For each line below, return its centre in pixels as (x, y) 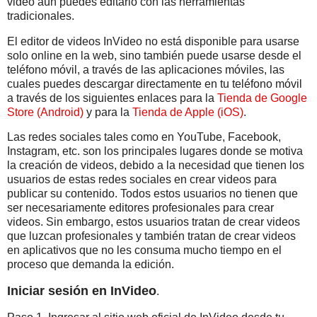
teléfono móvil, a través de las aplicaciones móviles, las (146, 69)
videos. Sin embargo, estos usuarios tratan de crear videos (154, 222)
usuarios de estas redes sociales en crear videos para (142, 180)
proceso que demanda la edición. (91, 265)
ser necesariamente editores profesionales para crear (140, 208)
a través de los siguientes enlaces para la (112, 98)
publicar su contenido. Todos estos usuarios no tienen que (152, 194)
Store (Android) (45, 112)
